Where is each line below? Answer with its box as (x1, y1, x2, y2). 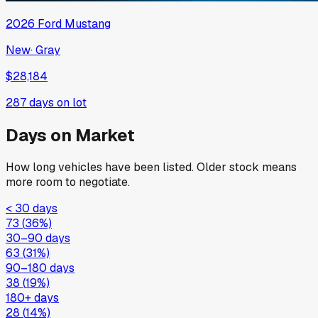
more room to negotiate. (6, 175, 130, 190)
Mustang (65, 16, 111, 31)
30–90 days (6, 231, 70, 246)
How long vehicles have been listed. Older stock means (6, 160, 297, 175)
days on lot (26, 94, 87, 110)
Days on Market (6, 124, 135, 146)
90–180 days (6, 261, 75, 276)
